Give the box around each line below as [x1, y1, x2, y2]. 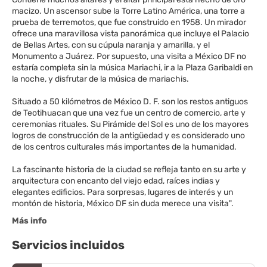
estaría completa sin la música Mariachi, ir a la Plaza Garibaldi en [12, 63, 253, 73]
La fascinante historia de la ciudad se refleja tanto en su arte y [12, 164, 246, 175]
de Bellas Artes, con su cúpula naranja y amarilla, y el [12, 40, 210, 50]
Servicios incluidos [12, 238, 125, 252]
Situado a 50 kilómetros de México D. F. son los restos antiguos [12, 97, 248, 107]
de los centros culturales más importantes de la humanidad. [12, 142, 237, 152]
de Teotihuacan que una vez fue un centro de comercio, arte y [12, 108, 246, 118]
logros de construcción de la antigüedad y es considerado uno [12, 131, 245, 141]
